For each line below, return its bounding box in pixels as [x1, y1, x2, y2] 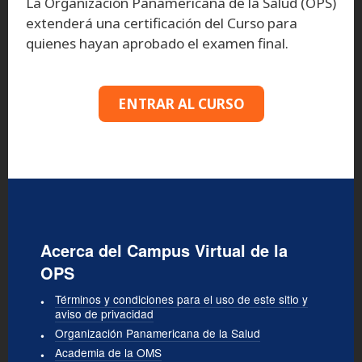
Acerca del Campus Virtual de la [40, 238, 288, 262]
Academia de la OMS [55, 343, 162, 360]
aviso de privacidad [55, 305, 154, 322]
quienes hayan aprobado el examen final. [26, 33, 288, 53]
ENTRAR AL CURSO [117, 94, 245, 113]
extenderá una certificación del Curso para [26, 13, 297, 32]
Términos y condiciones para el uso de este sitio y [55, 290, 308, 307]
